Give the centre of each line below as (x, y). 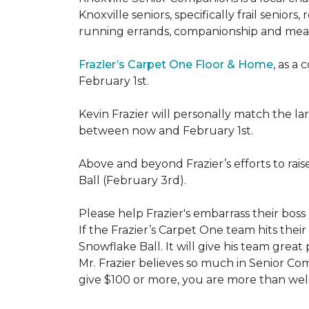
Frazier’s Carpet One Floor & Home (176, 64)
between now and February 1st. (166, 131)
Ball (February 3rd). (134, 180)
